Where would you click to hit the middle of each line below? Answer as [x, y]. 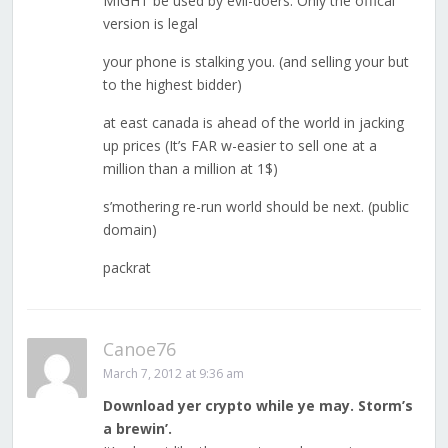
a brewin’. [137, 429]
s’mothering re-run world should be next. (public [255, 207]
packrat [126, 268]
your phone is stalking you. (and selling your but [255, 62]
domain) [129, 230]
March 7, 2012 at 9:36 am [173, 374]
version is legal [150, 24]
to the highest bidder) [172, 85]
